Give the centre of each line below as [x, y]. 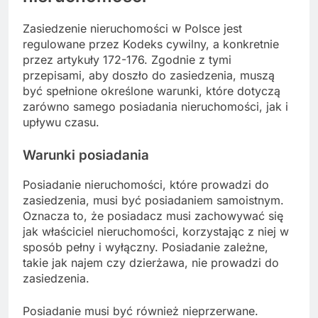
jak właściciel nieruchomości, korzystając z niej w [156, 231]
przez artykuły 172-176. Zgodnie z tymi [127, 60]
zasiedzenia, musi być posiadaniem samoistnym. [153, 200]
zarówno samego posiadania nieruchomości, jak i [155, 107]
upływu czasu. [61, 122]
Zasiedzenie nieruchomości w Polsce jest [132, 29]
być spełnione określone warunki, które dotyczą [152, 91]
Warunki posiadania [86, 155]
